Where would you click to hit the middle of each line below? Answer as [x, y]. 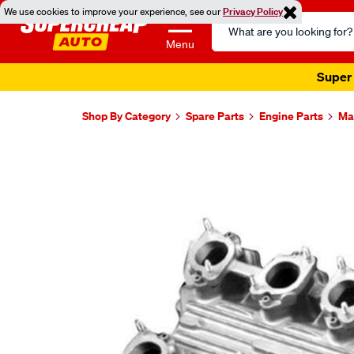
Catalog [233, 40]
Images [117, 158]
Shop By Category [126, 116]
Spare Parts [215, 116]
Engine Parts [291, 116]
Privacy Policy [253, 11]
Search [231, 21]
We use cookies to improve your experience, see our [113, 11]
